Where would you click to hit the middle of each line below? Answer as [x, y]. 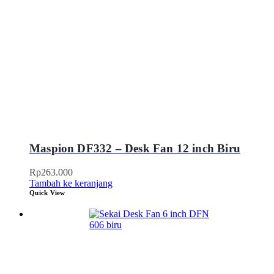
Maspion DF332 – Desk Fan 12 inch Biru [135, 149]
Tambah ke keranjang [71, 183]
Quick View [47, 192]
